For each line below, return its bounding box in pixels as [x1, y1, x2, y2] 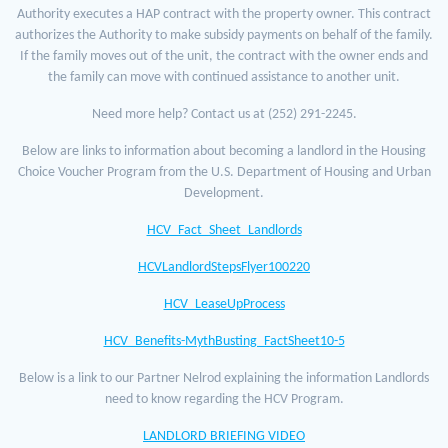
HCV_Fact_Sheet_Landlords [146, 223, 302, 239]
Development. [184, 186, 264, 202]
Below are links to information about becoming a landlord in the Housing [22, 144, 426, 160]
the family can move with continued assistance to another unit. [48, 70, 400, 86]
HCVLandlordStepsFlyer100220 [138, 260, 310, 276]
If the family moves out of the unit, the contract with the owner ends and [20, 49, 428, 65]
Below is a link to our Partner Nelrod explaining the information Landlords [19, 371, 429, 387]
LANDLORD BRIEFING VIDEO [143, 429, 305, 445]
